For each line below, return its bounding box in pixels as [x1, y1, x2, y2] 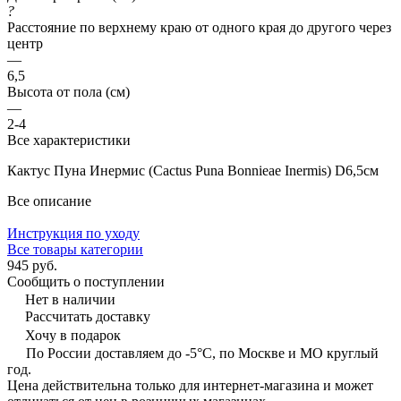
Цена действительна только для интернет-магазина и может [7, 377, 373, 393]
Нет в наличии [25, 291, 115, 307]
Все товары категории [7, 241, 143, 257]
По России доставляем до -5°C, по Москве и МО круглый [26, 345, 379, 361]
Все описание [7, 192, 91, 209]
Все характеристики [7, 132, 131, 148]
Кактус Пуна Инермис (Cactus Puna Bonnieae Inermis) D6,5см [7, 162, 379, 178]
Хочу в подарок [25, 327, 121, 343]
